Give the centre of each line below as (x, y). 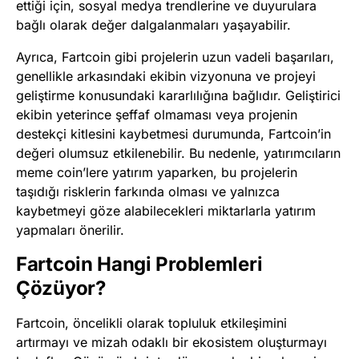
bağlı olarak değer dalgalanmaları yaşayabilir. (153, 24)
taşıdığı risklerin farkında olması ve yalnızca (148, 191)
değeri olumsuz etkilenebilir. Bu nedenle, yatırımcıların (178, 153)
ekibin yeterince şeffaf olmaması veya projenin (157, 114)
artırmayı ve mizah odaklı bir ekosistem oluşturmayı (171, 342)
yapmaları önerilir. (70, 230)
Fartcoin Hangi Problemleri (139, 264)
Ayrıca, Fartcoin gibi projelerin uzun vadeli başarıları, (175, 56)
